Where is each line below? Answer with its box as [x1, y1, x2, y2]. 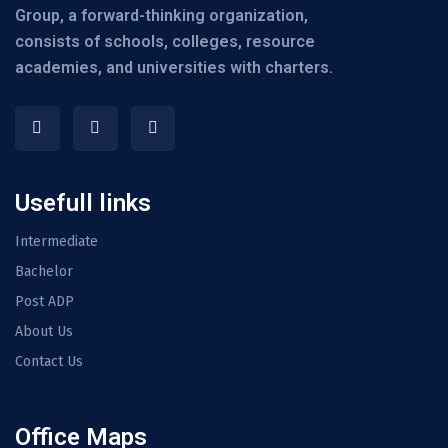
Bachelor [15, 262, 73, 280]
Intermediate [15, 232, 98, 250]
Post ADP [15, 292, 74, 310]
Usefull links [15, 188, 151, 217]
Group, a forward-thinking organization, [15, 6, 308, 25]
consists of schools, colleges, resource [15, 32, 315, 51]
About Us [15, 322, 73, 340]
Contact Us [15, 352, 83, 370]
